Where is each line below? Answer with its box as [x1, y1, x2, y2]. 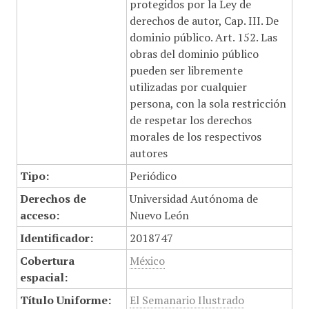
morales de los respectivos [129, 129, 261, 144]
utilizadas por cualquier [129, 79, 247, 94]
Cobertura [19, 253, 74, 268]
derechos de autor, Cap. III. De [129, 13, 279, 28]
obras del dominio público [129, 46, 259, 61]
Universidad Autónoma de [129, 191, 258, 206]
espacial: [19, 270, 68, 285]
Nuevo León [129, 208, 189, 223]
